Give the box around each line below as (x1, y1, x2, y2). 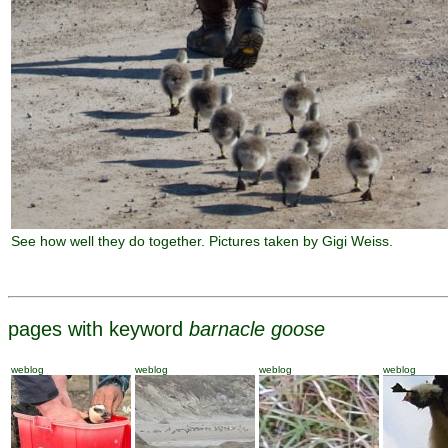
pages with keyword (8, 318, 189, 340)
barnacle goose (189, 318, 325, 340)
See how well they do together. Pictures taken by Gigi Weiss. (11, 233, 393, 249)
